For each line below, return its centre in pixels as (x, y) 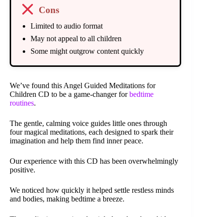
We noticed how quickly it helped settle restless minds (92, 190)
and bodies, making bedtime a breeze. (67, 199)
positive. (23, 170)
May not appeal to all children (76, 38)
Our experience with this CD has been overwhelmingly (94, 161)
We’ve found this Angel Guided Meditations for (83, 85)
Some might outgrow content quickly (87, 51)
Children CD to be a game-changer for (70, 94)
